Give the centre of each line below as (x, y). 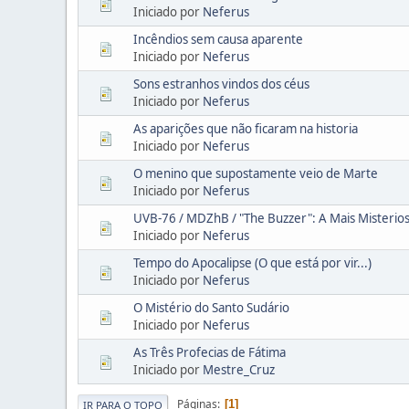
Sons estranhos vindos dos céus (221, 84)
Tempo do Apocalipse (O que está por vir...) (252, 262)
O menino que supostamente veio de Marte (256, 173)
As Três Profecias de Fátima (210, 352)
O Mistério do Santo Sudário (211, 307)
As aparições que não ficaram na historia (246, 128)
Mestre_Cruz (239, 369)
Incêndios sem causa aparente (218, 39)
